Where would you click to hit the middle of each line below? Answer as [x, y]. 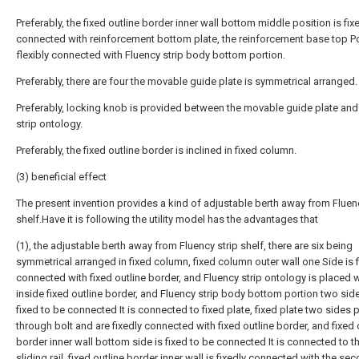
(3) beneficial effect [61, 177]
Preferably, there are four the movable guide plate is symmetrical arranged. [187, 81]
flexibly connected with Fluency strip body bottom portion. [151, 55]
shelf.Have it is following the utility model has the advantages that [167, 219]
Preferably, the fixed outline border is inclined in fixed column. [156, 150]
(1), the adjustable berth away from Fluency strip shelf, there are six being [184, 246]
